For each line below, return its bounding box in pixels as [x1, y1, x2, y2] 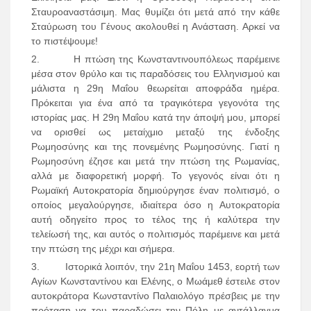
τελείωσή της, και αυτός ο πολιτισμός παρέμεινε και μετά [31, 228, 280, 240]
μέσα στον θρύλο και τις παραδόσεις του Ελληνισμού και [31, 68, 280, 80]
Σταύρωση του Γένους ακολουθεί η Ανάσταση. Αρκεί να [31, 21, 280, 33]
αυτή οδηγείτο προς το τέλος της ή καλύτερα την [31, 214, 280, 226]
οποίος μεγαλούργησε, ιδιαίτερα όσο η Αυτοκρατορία [31, 199, 280, 211]
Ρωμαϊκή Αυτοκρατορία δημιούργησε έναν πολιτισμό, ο [31, 185, 280, 196]
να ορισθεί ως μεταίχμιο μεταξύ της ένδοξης [31, 126, 280, 138]
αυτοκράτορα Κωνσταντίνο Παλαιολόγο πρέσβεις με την [31, 290, 280, 302]
